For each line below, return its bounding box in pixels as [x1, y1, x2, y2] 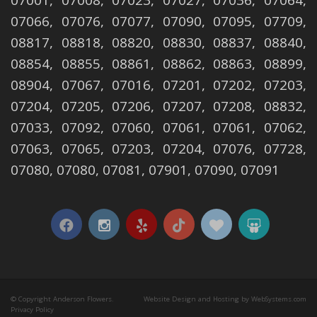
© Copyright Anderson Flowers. [11, 294, 114, 304]
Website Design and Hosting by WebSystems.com [143, 294, 306, 304]
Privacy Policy [11, 305, 54, 315]
